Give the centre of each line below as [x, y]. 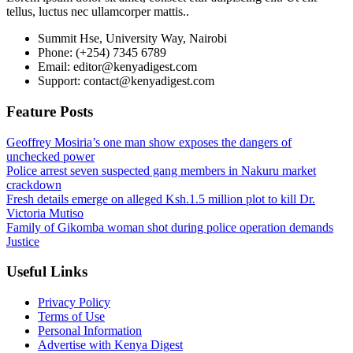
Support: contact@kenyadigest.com [126, 81]
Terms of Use [71, 317]
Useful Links [47, 272]
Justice [23, 241]
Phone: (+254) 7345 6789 [102, 53]
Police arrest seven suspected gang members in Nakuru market [161, 170]
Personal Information [90, 331]
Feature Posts [50, 112]
